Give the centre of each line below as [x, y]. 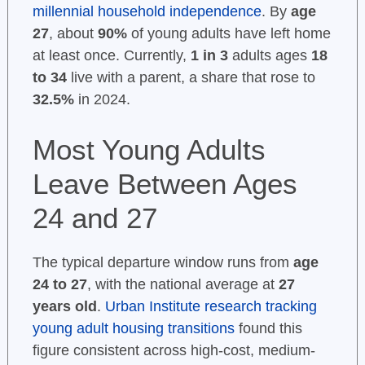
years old [64, 307]
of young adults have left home [229, 34]
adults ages [269, 56]
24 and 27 [95, 218]
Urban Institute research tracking [211, 307]
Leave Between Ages [165, 184]
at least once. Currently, [111, 56]
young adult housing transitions [133, 329]
